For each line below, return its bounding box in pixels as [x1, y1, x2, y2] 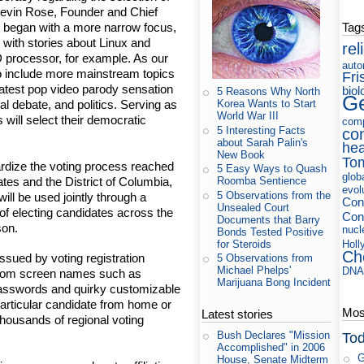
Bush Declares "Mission [217, 329, 331, 342]
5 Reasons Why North [217, 85, 321, 98]
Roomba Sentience [217, 175, 307, 188]
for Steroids [217, 237, 272, 250]
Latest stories [201, 307, 274, 322]
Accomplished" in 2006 [217, 341, 326, 354]
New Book [217, 148, 266, 161]
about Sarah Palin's [217, 136, 309, 149]
